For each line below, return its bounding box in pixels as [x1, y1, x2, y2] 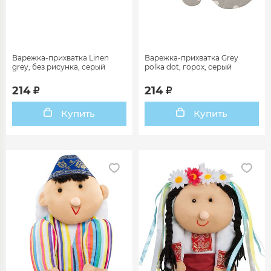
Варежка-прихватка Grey [145, 53, 238, 62]
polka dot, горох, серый [145, 62, 232, 71]
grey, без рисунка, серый [12, 62, 105, 71]
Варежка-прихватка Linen [12, 53, 109, 62]
